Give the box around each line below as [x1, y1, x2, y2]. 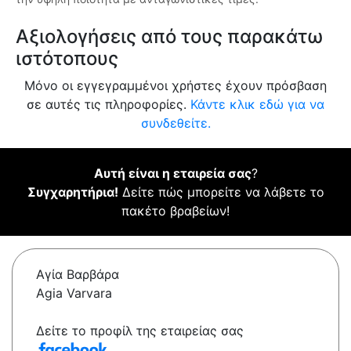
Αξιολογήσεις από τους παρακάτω [16, 25, 323, 49]
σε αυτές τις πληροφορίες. [27, 96, 190, 113]
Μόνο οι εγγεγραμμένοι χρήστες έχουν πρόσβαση [24, 78, 327, 94]
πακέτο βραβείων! [121, 203, 230, 219]
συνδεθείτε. [140, 115, 211, 132]
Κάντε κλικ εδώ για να [190, 96, 324, 113]
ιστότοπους [16, 47, 118, 71]
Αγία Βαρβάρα [36, 266, 119, 283]
